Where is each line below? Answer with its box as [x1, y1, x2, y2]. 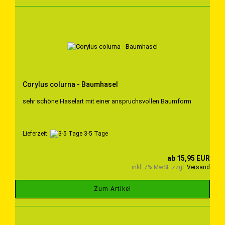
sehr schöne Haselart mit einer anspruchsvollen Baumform [23, 97, 191, 105]
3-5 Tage [82, 130, 108, 137]
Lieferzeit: [23, 130, 50, 137]
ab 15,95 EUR [167, 154, 210, 163]
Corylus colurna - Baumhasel [23, 80, 118, 88]
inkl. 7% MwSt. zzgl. [132, 164, 187, 171]
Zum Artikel [94, 185, 131, 193]
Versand [187, 164, 210, 171]
